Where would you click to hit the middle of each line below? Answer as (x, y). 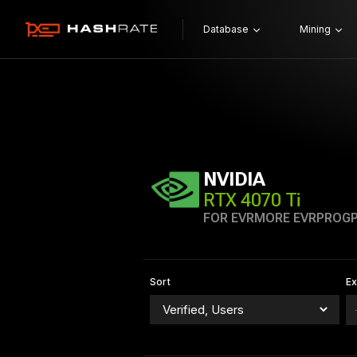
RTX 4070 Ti (252, 200)
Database (226, 29)
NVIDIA (234, 179)
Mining (315, 29)
